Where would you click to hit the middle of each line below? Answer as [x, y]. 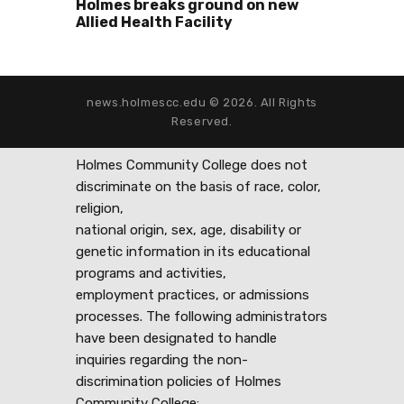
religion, [100, 209]
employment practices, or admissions [193, 295]
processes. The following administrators [202, 317]
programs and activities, [151, 274]
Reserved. [202, 121]
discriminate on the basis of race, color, [198, 187]
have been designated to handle [176, 339]
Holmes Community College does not [192, 165]
